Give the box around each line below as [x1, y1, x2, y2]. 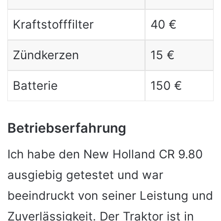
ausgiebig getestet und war [7, 167, 163, 182]
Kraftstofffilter [12, 17, 94, 32]
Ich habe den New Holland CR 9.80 [7, 147, 203, 161]
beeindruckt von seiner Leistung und [7, 188, 213, 203]
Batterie [12, 78, 58, 93]
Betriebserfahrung [7, 120, 126, 137]
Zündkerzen [12, 48, 79, 63]
